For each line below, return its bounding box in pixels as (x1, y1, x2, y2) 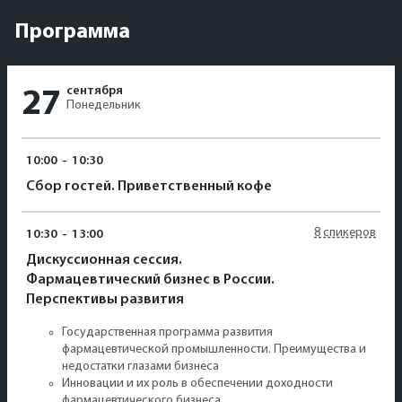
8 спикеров (314, 225, 376, 240)
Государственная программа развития (62, 325, 273, 339)
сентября (66, 83, 123, 98)
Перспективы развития (26, 292, 184, 307)
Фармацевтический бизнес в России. (26, 272, 275, 287)
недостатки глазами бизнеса (62, 359, 219, 373)
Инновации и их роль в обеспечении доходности (62, 376, 333, 390)
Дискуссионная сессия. (26, 252, 182, 267)
